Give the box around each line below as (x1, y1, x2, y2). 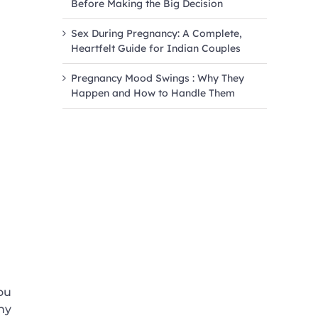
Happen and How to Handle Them (71, 86, 235, 99)
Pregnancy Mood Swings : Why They (71, 71, 244, 84)
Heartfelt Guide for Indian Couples (71, 41, 241, 55)
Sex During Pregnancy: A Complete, (71, 26, 242, 40)
